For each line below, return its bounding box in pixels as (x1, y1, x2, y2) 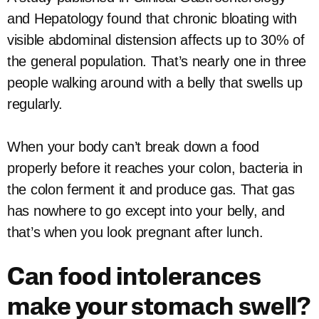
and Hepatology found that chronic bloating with (7, 11, 297, 26)
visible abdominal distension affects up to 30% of (7, 32, 305, 48)
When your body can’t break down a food (7, 139, 259, 155)
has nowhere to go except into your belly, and (7, 203, 285, 219)
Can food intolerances (7, 266, 261, 291)
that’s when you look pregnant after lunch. (7, 224, 263, 240)
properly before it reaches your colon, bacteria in (7, 160, 303, 176)
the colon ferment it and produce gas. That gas (7, 182, 295, 197)
